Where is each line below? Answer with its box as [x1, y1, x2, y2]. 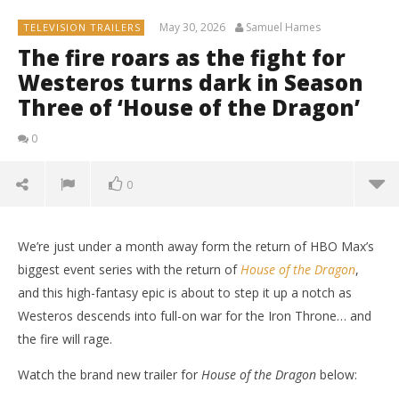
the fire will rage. [18, 330, 112, 347]
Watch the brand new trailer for [18, 365, 201, 383]
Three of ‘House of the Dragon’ [18, 92, 360, 122]
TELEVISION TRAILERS [23, 20, 141, 34]
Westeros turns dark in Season [18, 67, 363, 97]
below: [316, 365, 357, 383]
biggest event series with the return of [18, 260, 240, 278]
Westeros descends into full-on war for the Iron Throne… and [18, 306, 371, 324]
